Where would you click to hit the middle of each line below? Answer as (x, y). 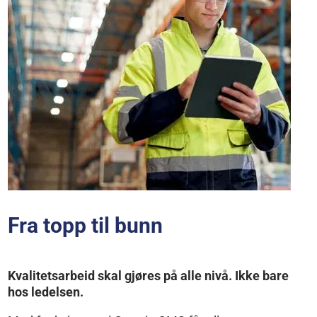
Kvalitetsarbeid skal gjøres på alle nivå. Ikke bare (149, 276)
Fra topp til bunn (86, 226)
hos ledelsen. (46, 292)
